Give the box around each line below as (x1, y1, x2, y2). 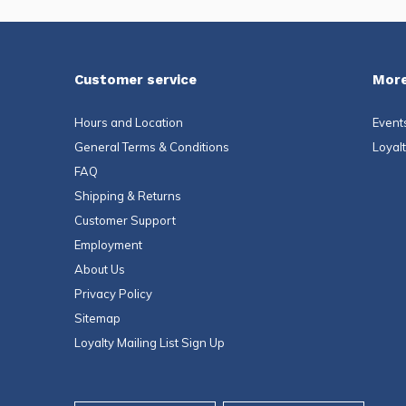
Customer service (74, 72, 197, 89)
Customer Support (74, 213, 176, 228)
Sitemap (74, 311, 121, 326)
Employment (74, 237, 142, 253)
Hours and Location (74, 115, 183, 130)
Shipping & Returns (74, 188, 181, 204)
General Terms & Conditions (74, 140, 229, 155)
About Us (74, 262, 125, 277)
